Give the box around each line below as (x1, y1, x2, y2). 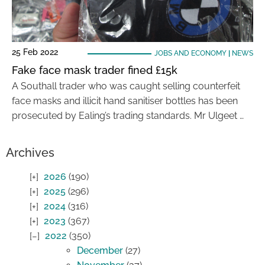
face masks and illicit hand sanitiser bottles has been (12, 95, 238, 106)
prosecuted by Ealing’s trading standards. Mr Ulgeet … (12, 110, 244, 121)
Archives (6, 146, 54, 160)
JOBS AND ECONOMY (154, 49, 227, 57)
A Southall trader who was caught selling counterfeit (12, 80, 240, 92)
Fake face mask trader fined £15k (12, 64, 177, 76)
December (77, 245, 123, 256)
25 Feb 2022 (12, 47, 58, 57)
